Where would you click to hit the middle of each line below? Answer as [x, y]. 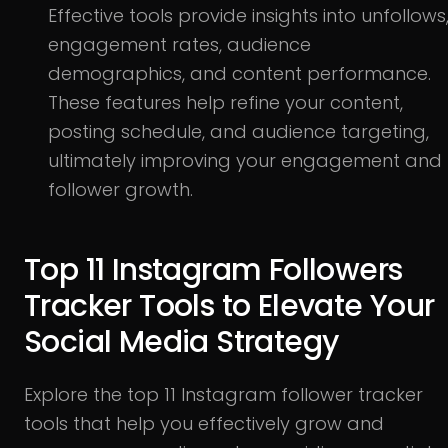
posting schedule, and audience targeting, [238, 131]
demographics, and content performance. [239, 73]
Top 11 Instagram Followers [213, 269]
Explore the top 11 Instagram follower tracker [223, 394]
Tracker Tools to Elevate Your [229, 305]
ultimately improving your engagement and [245, 160]
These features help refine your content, [225, 102]
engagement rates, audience [179, 44]
